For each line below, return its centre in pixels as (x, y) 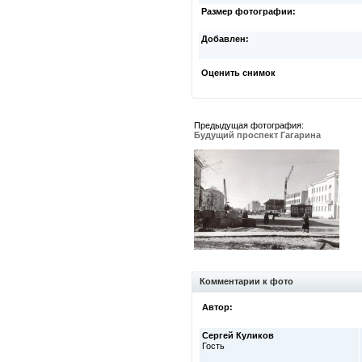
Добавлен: (225, 39)
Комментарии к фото (246, 281)
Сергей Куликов (238, 335)
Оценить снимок (238, 73)
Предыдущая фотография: (249, 125)
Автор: (217, 307)
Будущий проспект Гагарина (257, 135)
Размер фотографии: (248, 11)
